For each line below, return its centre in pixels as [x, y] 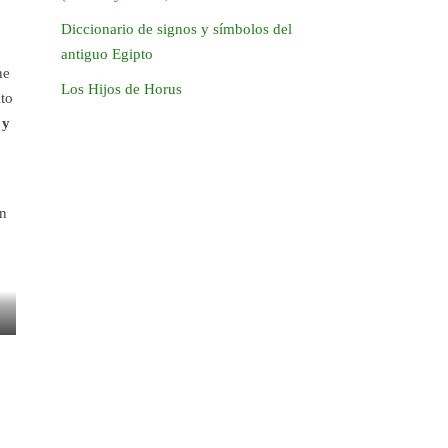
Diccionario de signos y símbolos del [176, 29]
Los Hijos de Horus [121, 89]
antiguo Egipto [107, 54]
